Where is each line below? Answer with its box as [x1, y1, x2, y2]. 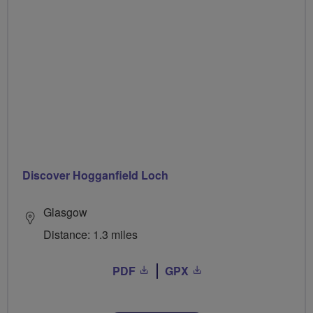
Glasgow [43, 203, 87, 220]
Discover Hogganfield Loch [22, 166, 168, 183]
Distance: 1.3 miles [43, 226, 138, 242]
